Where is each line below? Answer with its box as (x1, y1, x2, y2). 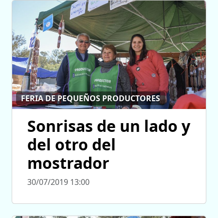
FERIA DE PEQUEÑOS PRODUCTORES (21, 92, 161, 104)
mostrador (27, 152, 109, 173)
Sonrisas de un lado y (27, 115, 190, 136)
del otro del (27, 133, 116, 155)
